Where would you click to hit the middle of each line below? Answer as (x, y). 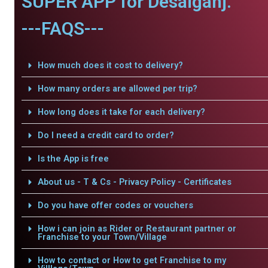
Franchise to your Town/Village (102, 237)
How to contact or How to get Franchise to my (132, 260)
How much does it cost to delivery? (110, 65)
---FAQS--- (63, 28)
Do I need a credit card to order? (106, 135)
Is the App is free (73, 159)
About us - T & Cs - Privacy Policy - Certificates (134, 182)
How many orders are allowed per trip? (117, 89)
